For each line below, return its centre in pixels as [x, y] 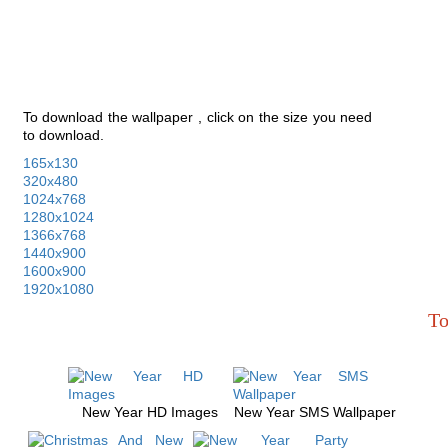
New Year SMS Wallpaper [315, 412]
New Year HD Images [150, 412]
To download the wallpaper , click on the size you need [197, 117]
